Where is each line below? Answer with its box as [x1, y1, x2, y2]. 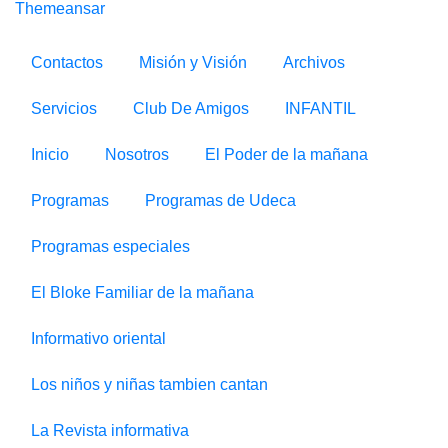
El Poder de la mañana [205, 145, 368, 163]
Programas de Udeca [145, 191, 296, 209]
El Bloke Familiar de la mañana [31, 283, 254, 301]
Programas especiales [31, 237, 190, 255]
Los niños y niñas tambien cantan [31, 375, 268, 393]
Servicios [31, 99, 97, 117]
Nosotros [105, 145, 169, 163]
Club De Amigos [133, 99, 249, 117]
